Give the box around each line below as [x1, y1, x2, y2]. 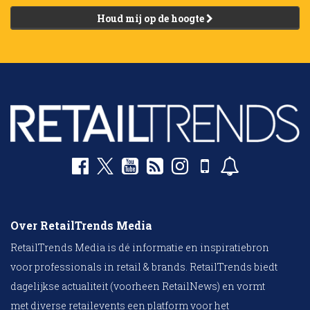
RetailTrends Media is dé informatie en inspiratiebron [10, 241, 269, 255]
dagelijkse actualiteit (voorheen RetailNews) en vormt [10, 280, 265, 293]
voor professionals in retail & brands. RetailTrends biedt [10, 260, 277, 274]
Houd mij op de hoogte [97, 12, 206, 26]
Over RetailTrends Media [10, 218, 152, 233]
